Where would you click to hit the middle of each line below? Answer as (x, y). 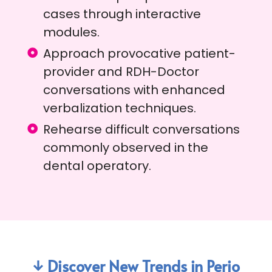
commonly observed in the (126, 148)
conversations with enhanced (134, 90)
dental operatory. (97, 166)
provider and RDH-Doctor (121, 72)
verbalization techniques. (120, 108)
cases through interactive (122, 14)
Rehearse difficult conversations (142, 130)
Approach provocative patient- (140, 54)
